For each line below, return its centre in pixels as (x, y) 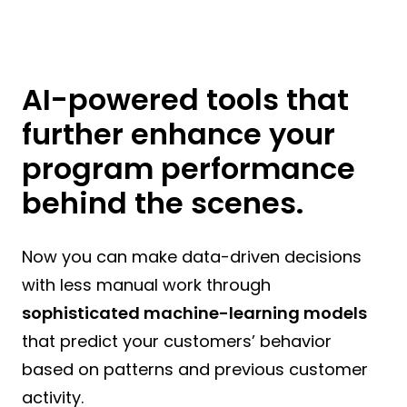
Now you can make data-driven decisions (192, 257)
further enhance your (179, 134)
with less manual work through (146, 285)
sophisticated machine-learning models (194, 313)
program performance (189, 169)
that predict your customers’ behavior (177, 341)
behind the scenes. (163, 203)
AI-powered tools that (185, 99)
